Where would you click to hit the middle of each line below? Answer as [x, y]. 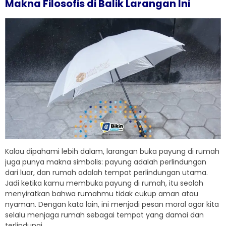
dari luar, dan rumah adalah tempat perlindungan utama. [106, 173]
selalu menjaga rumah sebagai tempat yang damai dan [104, 215]
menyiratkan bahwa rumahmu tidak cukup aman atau [102, 194]
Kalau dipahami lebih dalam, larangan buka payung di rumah [112, 152]
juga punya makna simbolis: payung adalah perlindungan [106, 162]
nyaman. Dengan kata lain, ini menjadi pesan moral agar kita [112, 205]
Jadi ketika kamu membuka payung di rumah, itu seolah [104, 183]
